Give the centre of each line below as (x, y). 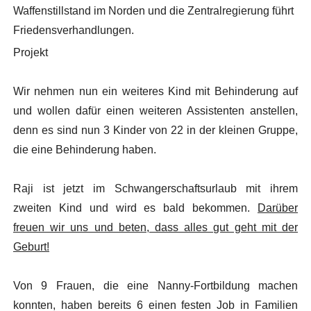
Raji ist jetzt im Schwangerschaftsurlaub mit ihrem (155, 188)
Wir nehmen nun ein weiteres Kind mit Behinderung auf (155, 91)
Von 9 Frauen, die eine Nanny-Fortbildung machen (155, 285)
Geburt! (31, 246)
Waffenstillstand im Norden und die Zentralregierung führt (153, 10)
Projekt (30, 52)
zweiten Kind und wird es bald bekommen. (135, 208)
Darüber (278, 208)
